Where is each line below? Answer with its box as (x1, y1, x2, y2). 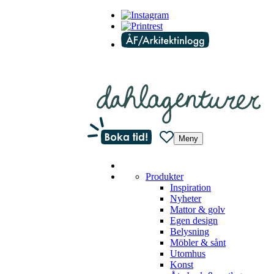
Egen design (170, 215, 218, 226)
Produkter (146, 171, 183, 182)
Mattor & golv (170, 204, 225, 215)
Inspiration (170, 182, 211, 193)
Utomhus (170, 248, 206, 259)
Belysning (170, 226, 209, 237)
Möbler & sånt (170, 237, 226, 248)
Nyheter (170, 193, 201, 204)
